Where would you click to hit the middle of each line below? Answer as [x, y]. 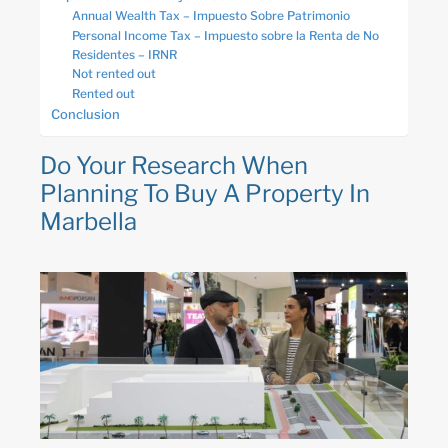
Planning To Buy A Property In [205, 193]
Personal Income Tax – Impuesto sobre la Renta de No [225, 35]
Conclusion [85, 114]
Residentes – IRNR [124, 54]
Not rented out [114, 73]
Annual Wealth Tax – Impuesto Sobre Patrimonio [211, 15]
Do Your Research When [174, 165]
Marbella [88, 221]
